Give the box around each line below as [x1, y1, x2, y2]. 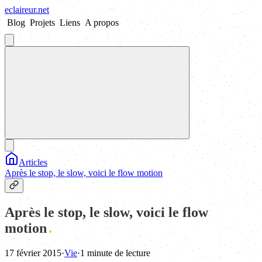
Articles [19, 157, 47, 167]
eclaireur [5, 5, 36, 15]
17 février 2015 [5, 247, 61, 258]
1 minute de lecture [80, 247, 150, 258]
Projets [30, 18, 55, 27]
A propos [85, 18, 119, 27]
